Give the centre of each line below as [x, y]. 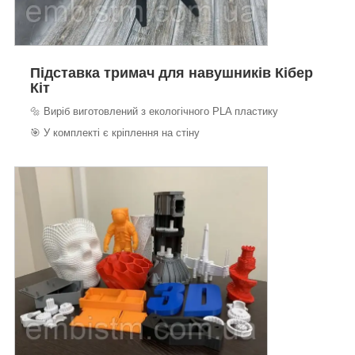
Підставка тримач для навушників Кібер [172, 73]
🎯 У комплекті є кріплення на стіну [115, 132]
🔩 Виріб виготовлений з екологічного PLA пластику [154, 111]
